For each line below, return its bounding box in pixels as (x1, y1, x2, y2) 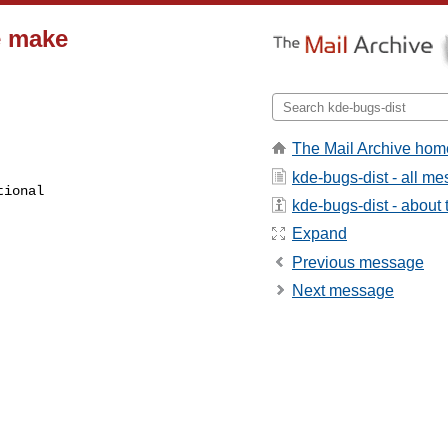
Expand (292, 225, 347, 243)
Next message (292, 282, 394, 300)
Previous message (292, 253, 424, 271)
